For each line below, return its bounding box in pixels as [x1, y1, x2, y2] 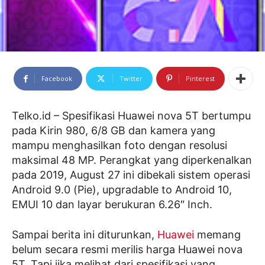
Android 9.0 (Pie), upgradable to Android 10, [12, 183, 232, 196]
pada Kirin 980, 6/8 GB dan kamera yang [12, 124, 215, 137]
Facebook [41, 74, 72, 83]
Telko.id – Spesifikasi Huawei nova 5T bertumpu [12, 109, 251, 122]
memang [194, 228, 241, 241]
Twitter [119, 74, 143, 83]
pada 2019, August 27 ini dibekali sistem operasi [12, 169, 250, 182]
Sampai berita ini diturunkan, [12, 228, 157, 241]
